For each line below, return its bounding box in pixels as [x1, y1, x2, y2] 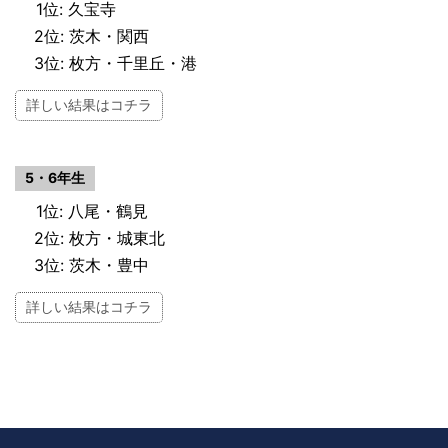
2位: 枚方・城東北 [34, 227, 165, 248]
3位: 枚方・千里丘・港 [34, 52, 197, 73]
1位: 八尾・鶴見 [36, 200, 148, 221]
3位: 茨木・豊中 [34, 254, 149, 275]
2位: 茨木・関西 [34, 25, 149, 46]
